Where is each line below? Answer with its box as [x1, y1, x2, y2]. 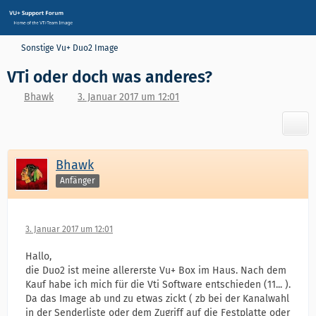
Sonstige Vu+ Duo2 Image [21, 43, 119, 53]
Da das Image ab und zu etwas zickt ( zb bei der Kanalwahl [25, 293, 289, 305]
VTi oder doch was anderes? [7, 67, 212, 87]
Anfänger [60, 175, 95, 186]
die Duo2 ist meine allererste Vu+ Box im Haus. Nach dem [25, 265, 286, 276]
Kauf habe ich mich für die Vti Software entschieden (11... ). [25, 279, 291, 291]
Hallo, [25, 250, 51, 262]
